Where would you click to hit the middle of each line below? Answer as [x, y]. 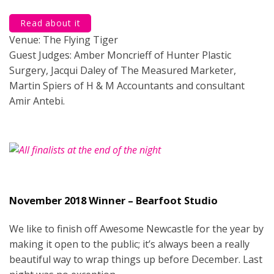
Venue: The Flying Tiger [64, 39]
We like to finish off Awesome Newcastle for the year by [136, 228]
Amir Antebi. [37, 101]
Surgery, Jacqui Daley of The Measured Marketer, [123, 70]
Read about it [50, 23]
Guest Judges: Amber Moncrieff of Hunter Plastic [120, 55]
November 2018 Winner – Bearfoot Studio [113, 200]
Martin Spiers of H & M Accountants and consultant [127, 85]
